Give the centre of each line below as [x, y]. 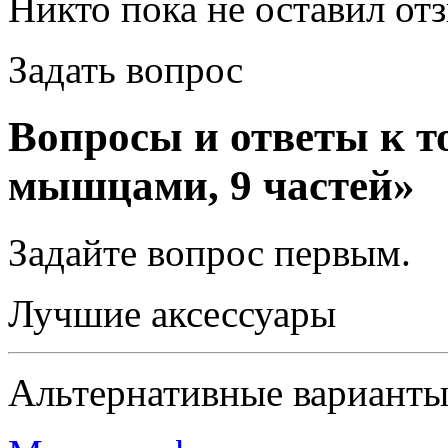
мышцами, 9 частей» [211, 186]
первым [337, 253]
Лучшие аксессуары [172, 314]
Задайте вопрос [141, 253]
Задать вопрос [125, 70]
